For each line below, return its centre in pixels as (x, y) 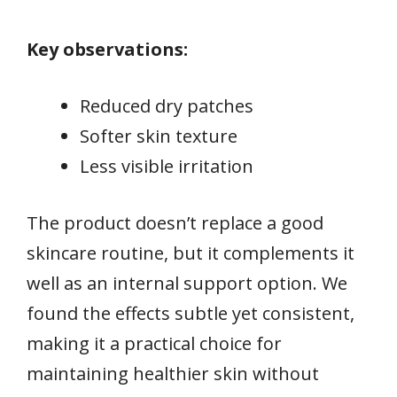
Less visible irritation (167, 166)
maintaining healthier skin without (173, 373)
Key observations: (107, 49)
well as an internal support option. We (187, 283)
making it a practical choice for (154, 343)
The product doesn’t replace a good (175, 222)
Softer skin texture (159, 136)
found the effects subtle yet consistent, (191, 313)
